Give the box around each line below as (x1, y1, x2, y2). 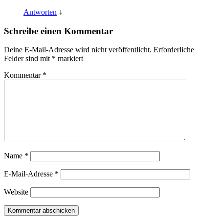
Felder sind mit (4, 54, 52, 63)
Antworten (23, 7, 57, 16)
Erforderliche (153, 45, 194, 54)
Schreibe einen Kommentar (4, 25, 113, 36)
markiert (56, 54, 83, 63)
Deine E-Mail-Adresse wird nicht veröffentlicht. (4, 45, 152, 54)
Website (4, 188, 28, 197)
